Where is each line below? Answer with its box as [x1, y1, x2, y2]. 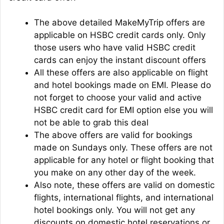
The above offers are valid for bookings [34, 130, 192, 140]
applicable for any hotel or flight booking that [34, 155, 214, 165]
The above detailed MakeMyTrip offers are [34, 17, 205, 28]
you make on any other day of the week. [34, 167, 196, 178]
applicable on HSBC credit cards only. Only [34, 30, 205, 40]
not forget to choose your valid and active [34, 92, 201, 103]
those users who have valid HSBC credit [34, 42, 195, 53]
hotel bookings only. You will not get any [34, 205, 195, 215]
